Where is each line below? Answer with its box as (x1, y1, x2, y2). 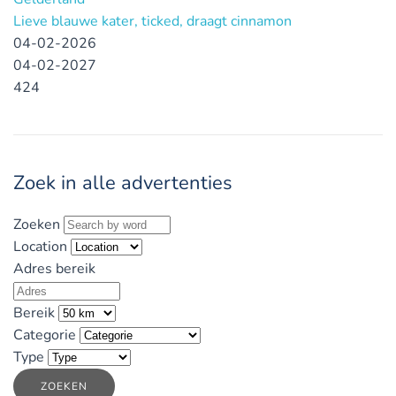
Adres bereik (13, 258, 95, 278)
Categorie (13, 324, 76, 345)
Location (13, 236, 67, 256)
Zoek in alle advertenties (13, 169, 232, 196)
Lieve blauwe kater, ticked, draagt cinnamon (13, 11, 292, 31)
